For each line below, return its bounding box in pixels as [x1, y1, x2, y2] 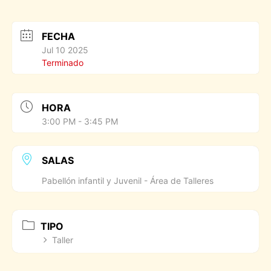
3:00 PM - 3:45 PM [42, 116, 118, 126]
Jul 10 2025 [42, 45, 88, 55]
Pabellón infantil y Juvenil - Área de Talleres [42, 175, 214, 186]
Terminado [42, 57, 83, 68]
